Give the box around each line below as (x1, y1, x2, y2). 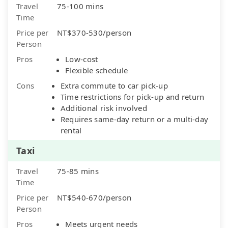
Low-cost (65, 53, 98, 64)
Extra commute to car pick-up (60, 80, 168, 91)
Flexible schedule (65, 65, 128, 75)
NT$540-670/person (57, 192, 132, 203)
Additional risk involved (60, 102, 147, 113)
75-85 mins (57, 165, 99, 176)
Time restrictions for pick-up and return (60, 91, 205, 102)
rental (60, 125, 82, 135)
